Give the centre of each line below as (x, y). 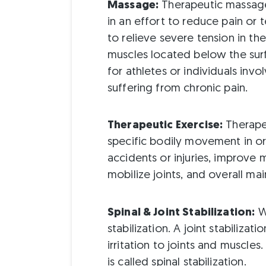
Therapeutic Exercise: (165, 126)
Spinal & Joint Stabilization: (181, 213)
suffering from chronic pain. (178, 89)
